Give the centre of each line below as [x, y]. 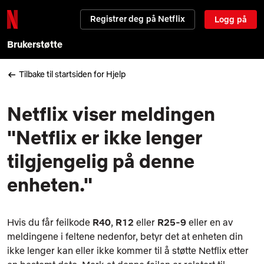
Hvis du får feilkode [50, 222]
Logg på [231, 19]
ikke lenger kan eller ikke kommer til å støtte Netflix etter [128, 250]
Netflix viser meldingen [111, 113]
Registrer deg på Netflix [138, 19]
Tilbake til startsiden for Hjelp [72, 74]
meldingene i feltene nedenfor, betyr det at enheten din [125, 236]
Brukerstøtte [35, 44]
